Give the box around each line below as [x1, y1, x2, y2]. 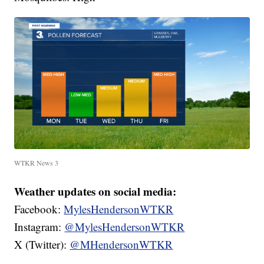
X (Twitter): [14, 237, 70, 252]
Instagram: [14, 219, 65, 235]
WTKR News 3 [14, 158, 59, 168]
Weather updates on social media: [14, 183, 177, 200]
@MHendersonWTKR [70, 237, 173, 252]
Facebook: [14, 202, 64, 217]
